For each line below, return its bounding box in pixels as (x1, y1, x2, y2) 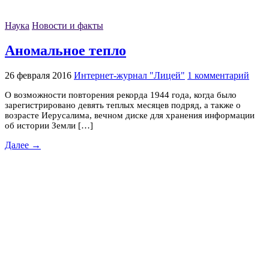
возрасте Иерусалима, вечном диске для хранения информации (5, 110, 255, 120)
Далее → (5, 139, 41, 150)
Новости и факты (32, 20, 103, 31)
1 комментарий (187, 70, 249, 80)
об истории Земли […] (5, 120, 93, 130)
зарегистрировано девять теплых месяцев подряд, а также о (5, 100, 241, 110)
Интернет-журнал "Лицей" (74, 70, 185, 80)
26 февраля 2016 (5, 70, 71, 80)
